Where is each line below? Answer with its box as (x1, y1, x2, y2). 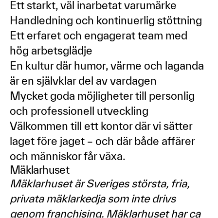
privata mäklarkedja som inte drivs (10, 192, 176, 204)
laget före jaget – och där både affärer (10, 135, 195, 147)
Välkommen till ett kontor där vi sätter (10, 120, 192, 132)
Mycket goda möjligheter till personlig (10, 90, 195, 102)
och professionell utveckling (10, 105, 148, 117)
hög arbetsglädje (10, 44, 92, 56)
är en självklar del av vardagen (10, 74, 157, 87)
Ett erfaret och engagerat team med (10, 29, 187, 41)
